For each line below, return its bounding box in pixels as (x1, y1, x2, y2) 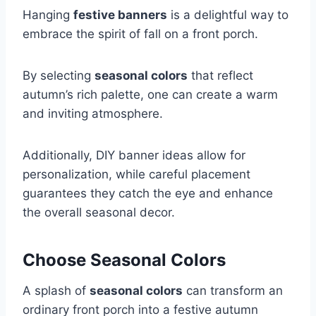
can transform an (183, 283, 283, 298)
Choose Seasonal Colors (23, 249, 226, 270)
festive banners (73, 7, 167, 22)
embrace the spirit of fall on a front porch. (23, 26, 258, 41)
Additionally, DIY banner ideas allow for (23, 147, 245, 162)
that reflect (188, 68, 253, 83)
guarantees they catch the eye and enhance (23, 186, 273, 200)
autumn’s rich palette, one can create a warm (23, 87, 278, 102)
